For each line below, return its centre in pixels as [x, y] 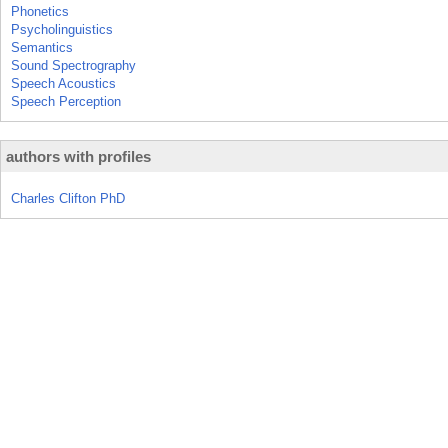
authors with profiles [78, 156]
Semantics [42, 47]
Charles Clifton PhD [68, 198]
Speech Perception [66, 101]
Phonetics [40, 11]
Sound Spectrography [73, 65]
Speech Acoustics [63, 83]
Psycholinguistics [62, 29]
